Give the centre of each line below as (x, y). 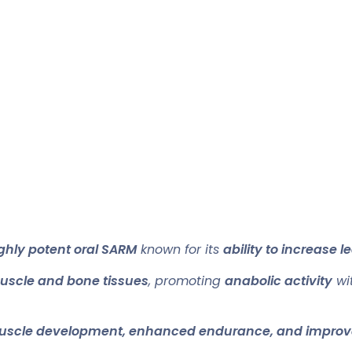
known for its (180, 250)
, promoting (187, 281)
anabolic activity (279, 281)
